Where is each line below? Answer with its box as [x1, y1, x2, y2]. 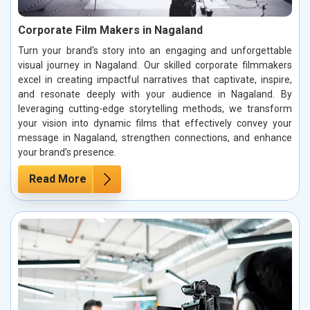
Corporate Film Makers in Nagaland [18, 24, 203, 37]
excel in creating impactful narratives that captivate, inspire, [18, 74, 292, 86]
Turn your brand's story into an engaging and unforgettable [18, 45, 292, 57]
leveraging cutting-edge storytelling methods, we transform [18, 103, 292, 115]
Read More [29, 172, 86, 186]
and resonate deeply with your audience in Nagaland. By [18, 89, 292, 100]
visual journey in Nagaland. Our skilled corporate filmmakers [18, 60, 292, 71]
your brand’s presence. [18, 147, 116, 158]
